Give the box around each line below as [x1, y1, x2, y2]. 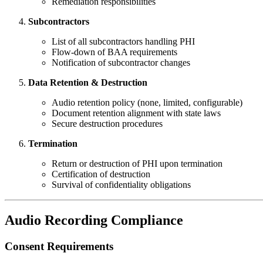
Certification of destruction [52, 168, 150, 179]
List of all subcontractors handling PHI [52, 36, 195, 46]
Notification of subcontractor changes [52, 57, 190, 68]
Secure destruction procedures [52, 118, 163, 129]
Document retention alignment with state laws [52, 107, 221, 118]
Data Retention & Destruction [28, 77, 147, 87]
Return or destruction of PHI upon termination [52, 158, 222, 168]
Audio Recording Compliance [5, 212, 183, 228]
